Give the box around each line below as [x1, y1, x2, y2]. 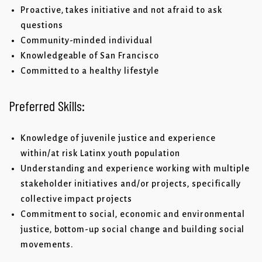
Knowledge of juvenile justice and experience [20, 133, 216, 143]
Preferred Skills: [9, 97, 85, 115]
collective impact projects [20, 194, 132, 204]
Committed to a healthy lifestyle [20, 66, 160, 76]
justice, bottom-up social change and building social [20, 225, 245, 235]
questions [20, 20, 63, 30]
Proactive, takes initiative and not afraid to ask [20, 5, 222, 15]
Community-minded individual [20, 36, 153, 46]
